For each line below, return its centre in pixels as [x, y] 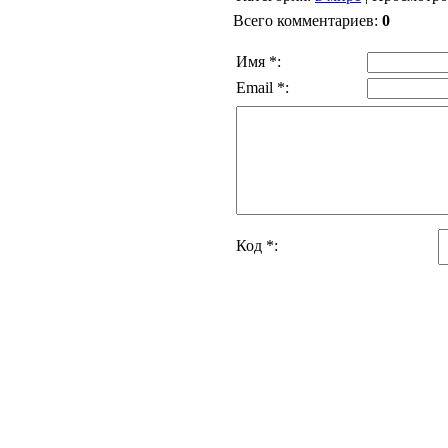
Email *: [262, 87]
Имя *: [258, 61]
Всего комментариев [303, 20]
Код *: [257, 245]
